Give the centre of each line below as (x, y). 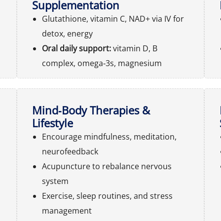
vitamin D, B (135, 48)
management (67, 211)
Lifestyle (53, 123)
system (55, 181)
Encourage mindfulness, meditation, (109, 137)
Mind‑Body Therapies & (91, 110)
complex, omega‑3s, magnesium (102, 63)
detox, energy (67, 34)
